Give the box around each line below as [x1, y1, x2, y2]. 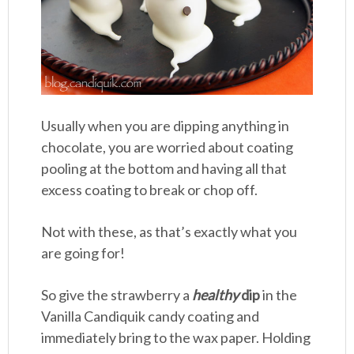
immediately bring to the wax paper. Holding [41, 328, 311, 346]
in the [260, 285, 298, 303]
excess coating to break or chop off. [41, 180, 258, 198]
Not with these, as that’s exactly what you [41, 222, 298, 240]
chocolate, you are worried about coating [41, 137, 294, 156]
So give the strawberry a [41, 285, 193, 303]
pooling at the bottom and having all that [41, 159, 288, 177]
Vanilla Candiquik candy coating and [41, 307, 260, 325]
